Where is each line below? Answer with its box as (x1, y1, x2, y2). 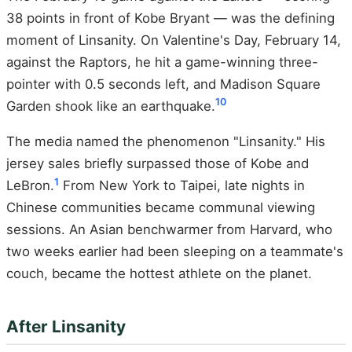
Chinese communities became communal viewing (6, 200, 315, 216)
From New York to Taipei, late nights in (59, 178, 305, 194)
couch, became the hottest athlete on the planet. (6, 266, 312, 282)
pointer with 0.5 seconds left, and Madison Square (6, 75, 321, 92)
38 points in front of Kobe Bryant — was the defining (6, 9, 335, 26)
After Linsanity (6, 317, 126, 337)
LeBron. (6, 178, 54, 194)
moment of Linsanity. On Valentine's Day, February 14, (6, 31, 341, 48)
